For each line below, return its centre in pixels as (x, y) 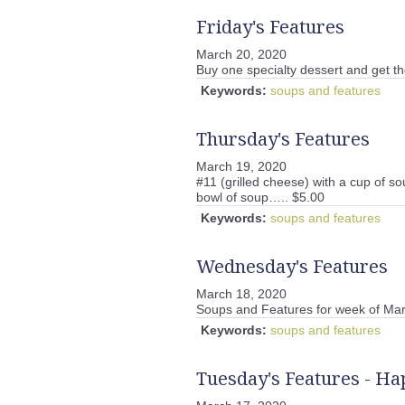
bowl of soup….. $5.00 (264, 197)
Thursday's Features (283, 139)
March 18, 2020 (241, 294)
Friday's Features (270, 27)
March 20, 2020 (241, 54)
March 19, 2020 (241, 166)
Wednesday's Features (292, 266)
